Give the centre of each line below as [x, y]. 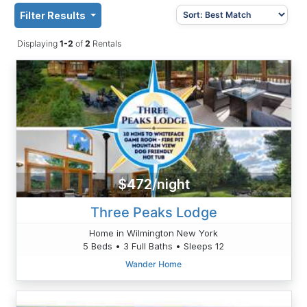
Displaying [38, 43]
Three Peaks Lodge [153, 212]
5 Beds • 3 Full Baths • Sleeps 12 [153, 246]
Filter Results [54, 15]
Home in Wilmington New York [153, 233]
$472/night [153, 185]
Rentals [106, 43]
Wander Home [153, 264]
